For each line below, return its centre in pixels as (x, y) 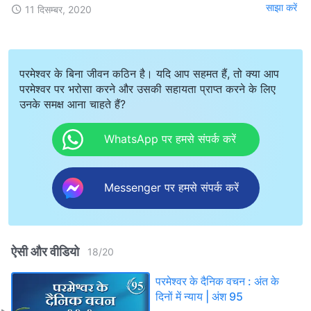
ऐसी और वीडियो (45, 251)
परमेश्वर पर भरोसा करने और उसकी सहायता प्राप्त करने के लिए (148, 89)
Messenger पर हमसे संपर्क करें (171, 188)
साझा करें (281, 8)
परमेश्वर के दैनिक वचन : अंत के (217, 281)
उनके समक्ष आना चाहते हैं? (73, 104)
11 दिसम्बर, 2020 (58, 9)
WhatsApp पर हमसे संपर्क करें (170, 139)
